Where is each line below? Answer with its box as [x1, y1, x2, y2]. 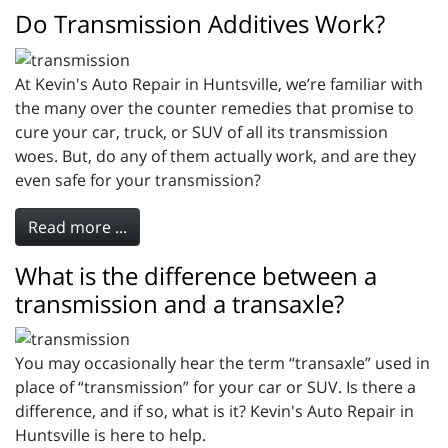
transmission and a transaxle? [15, 286, 344, 320]
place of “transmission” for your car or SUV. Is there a [15, 376, 416, 399]
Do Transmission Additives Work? [15, 6, 385, 40]
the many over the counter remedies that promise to [15, 96, 414, 119]
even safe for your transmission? [15, 168, 261, 191]
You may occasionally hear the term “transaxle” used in [15, 352, 430, 375]
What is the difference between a [15, 258, 377, 292]
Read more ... [28, 215, 127, 238]
